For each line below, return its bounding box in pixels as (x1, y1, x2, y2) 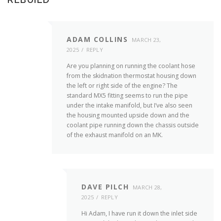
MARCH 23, (132, 36, 161, 43)
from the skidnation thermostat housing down (67, 72, 196, 80)
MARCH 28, (133, 184, 162, 191)
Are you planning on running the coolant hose (67, 62, 195, 71)
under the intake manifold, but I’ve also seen (67, 101, 192, 110)
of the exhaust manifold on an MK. (67, 131, 163, 140)
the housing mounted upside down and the (67, 111, 189, 120)
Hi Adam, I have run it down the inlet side (81, 209, 197, 218)
